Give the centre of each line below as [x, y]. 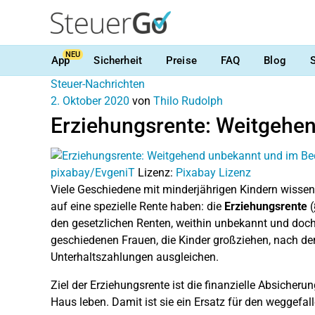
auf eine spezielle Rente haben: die [137, 206]
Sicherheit [118, 60]
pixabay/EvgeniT [93, 172]
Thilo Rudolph [188, 101]
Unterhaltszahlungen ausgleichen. [135, 257]
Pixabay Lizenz [213, 172]
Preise [181, 60]
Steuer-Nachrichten [98, 84]
